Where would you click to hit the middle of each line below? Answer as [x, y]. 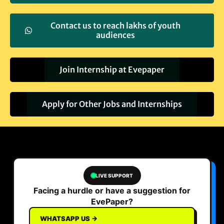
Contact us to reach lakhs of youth [115, 25]
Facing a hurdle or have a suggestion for [112, 190]
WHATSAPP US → [69, 218]
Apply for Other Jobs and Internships [112, 104]
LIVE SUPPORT [114, 175]
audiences [115, 35]
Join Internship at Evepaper [112, 69]
